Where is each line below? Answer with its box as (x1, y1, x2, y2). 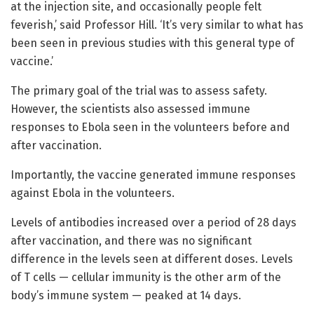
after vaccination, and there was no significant (11, 233, 252, 247)
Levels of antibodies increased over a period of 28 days (11, 215, 296, 229)
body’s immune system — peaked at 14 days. (11, 288, 241, 302)
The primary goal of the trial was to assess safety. (11, 83, 267, 97)
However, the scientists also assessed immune (11, 102, 250, 116)
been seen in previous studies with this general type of (11, 36, 294, 50)
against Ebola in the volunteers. (11, 186, 175, 200)
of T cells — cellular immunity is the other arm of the (11, 270, 281, 284)
